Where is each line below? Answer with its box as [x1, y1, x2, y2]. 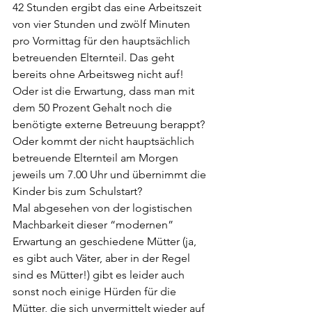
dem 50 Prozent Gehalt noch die [13, 100, 175, 114]
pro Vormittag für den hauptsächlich [13, 33, 193, 47]
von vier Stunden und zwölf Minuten [13, 17, 193, 31]
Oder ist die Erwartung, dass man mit [13, 84, 197, 97]
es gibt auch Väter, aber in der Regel [13, 251, 193, 265]
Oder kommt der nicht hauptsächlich [13, 134, 197, 148]
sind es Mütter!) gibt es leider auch [13, 267, 187, 281]
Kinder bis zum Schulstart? [13, 184, 145, 198]
